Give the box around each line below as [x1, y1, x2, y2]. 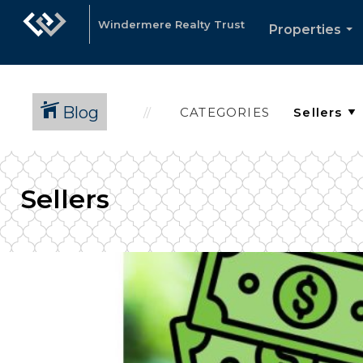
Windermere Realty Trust [98, 18, 245, 31]
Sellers [20, 183, 109, 215]
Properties [269, 22, 341, 37]
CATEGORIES [180, 104, 270, 120]
